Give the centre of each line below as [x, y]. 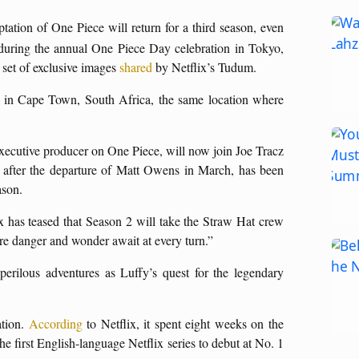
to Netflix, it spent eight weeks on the [183, 323]
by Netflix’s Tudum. [204, 67]
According [55, 323]
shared [136, 67]
